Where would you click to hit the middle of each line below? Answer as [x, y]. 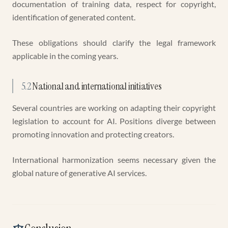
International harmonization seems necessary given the [114, 160]
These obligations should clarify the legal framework [114, 42]
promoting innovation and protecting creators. [93, 134]
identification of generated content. [74, 17]
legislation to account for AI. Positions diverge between [114, 121]
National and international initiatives [97, 86]
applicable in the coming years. [65, 56]
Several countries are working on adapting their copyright [114, 108]
